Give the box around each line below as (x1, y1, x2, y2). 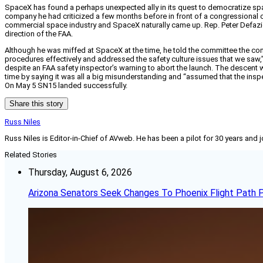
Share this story (9, 99, 63, 109)
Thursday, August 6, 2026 (28, 167, 132, 178)
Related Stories (5, 150, 57, 160)
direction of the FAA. (5, 29, 73, 39)
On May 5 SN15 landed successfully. (5, 81, 127, 90)
